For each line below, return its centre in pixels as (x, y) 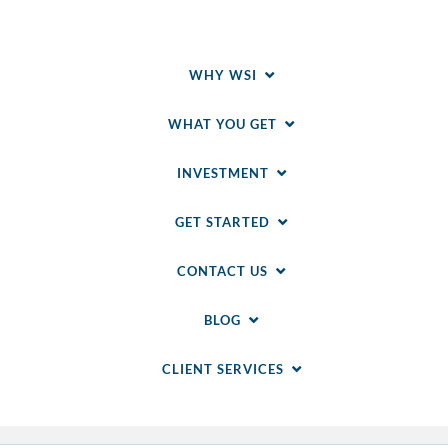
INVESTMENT (222, 172)
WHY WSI (222, 74)
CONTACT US (222, 270)
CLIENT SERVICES (222, 368)
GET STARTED (222, 221)
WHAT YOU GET (222, 123)
